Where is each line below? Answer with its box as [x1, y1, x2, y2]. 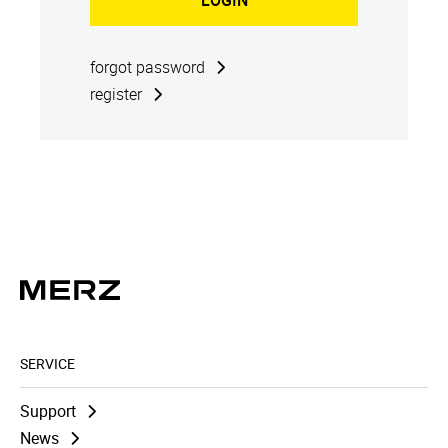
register [90, 83, 142, 105]
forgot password [90, 56, 205, 78]
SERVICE [20, 354, 75, 373]
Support [20, 400, 76, 422]
